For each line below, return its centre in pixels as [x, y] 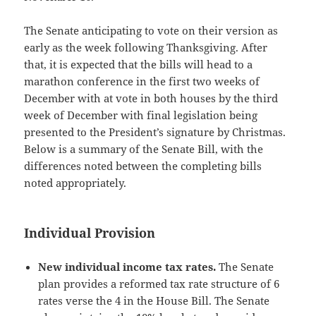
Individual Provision [90, 232]
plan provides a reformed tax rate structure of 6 [159, 283]
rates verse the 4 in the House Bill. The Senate [154, 300]
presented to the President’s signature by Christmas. [157, 132]
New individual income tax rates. [127, 266]
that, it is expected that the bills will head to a [139, 64]
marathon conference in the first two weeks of [142, 81]
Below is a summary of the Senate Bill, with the [144, 148]
